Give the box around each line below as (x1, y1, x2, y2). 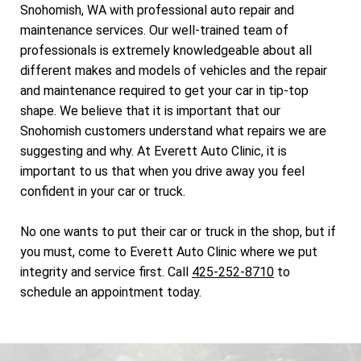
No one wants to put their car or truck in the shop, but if (20, 224, 336, 240)
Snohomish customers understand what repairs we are (20, 122, 326, 139)
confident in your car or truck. (20, 183, 185, 199)
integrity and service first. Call (20, 264, 192, 280)
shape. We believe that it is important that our (20, 102, 280, 118)
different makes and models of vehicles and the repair (20, 62, 327, 78)
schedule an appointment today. (20, 284, 201, 301)
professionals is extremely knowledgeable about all (20, 42, 312, 58)
